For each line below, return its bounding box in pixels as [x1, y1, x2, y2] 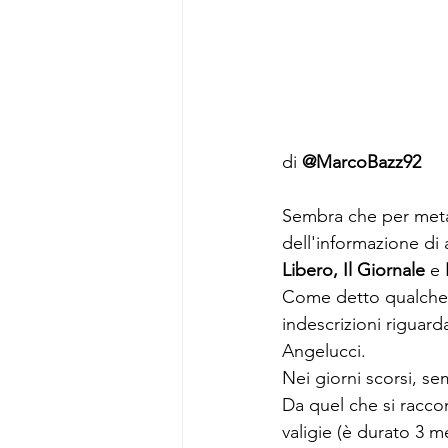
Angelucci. [282, 340, 366, 362]
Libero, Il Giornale [282, 259, 430, 281]
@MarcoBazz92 [302, 151, 421, 173]
